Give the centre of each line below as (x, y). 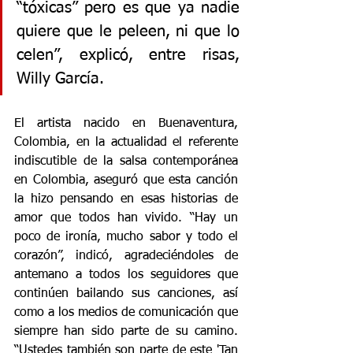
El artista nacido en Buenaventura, (126, 123)
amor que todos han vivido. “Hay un (126, 218)
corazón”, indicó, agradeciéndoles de (126, 256)
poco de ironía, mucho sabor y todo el (126, 237)
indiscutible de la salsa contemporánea (126, 161)
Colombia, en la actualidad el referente (126, 142)
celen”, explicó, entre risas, (128, 55)
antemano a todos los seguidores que (126, 275)
